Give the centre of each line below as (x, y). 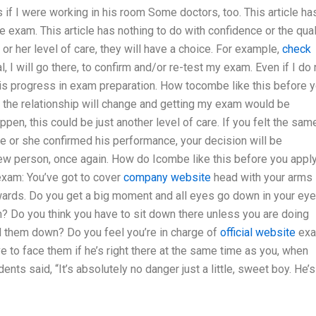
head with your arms (262, 177)
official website (258, 232)
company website (167, 177)
